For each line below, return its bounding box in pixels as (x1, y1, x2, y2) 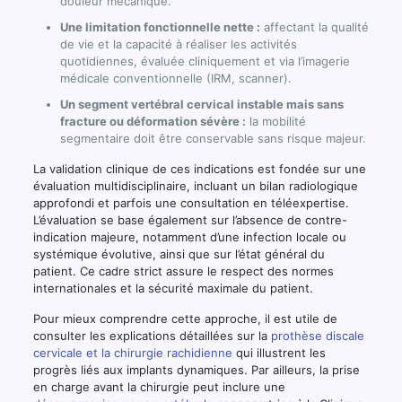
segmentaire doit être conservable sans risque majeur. (59, 130, 366, 145)
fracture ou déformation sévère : (59, 113, 246, 128)
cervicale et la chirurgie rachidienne (32, 345, 232, 360)
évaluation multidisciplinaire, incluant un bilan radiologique (32, 178, 358, 193)
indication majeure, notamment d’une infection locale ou (32, 229, 346, 244)
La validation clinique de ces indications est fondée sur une (32, 161, 366, 176)
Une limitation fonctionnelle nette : (59, 19, 260, 34)
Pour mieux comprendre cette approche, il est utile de (32, 310, 337, 326)
